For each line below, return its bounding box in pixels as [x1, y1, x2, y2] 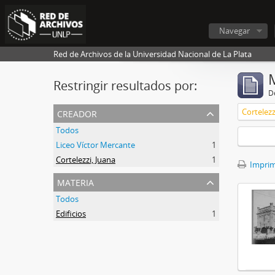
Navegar [219, 25, 250, 36]
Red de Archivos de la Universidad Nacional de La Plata [53, 48, 252, 60]
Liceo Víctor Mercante [56, 139, 135, 150]
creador [57, 104, 97, 121]
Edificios [56, 208, 86, 219]
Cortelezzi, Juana [56, 154, 115, 165]
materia [57, 173, 94, 190]
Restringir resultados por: [53, 77, 197, 94]
